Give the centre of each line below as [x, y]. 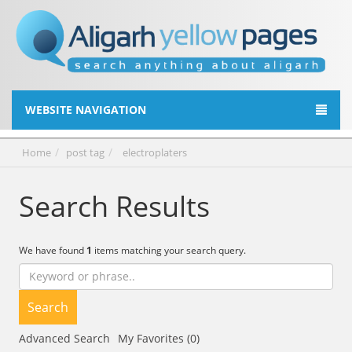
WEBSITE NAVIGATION [86, 109]
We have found [52, 250]
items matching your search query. [169, 250]
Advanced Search [64, 338]
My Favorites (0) [158, 338]
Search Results [114, 206]
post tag [86, 152]
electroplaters [155, 152]
